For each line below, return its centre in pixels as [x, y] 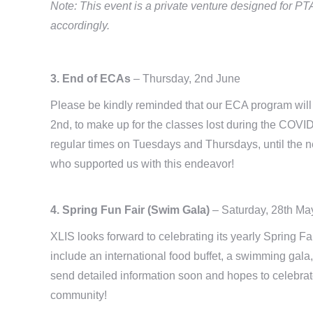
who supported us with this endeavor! [142, 163]
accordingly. [80, 25]
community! [79, 295]
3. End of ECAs [92, 78]
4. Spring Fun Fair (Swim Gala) [131, 210]
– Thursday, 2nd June [187, 78]
